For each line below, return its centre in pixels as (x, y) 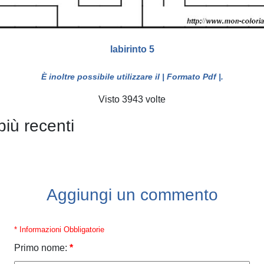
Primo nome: (41, 247)
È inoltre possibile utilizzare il (101, 76)
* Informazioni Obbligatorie (59, 229)
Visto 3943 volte (132, 99)
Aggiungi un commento (132, 194)
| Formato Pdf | (191, 76)
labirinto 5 (132, 49)
